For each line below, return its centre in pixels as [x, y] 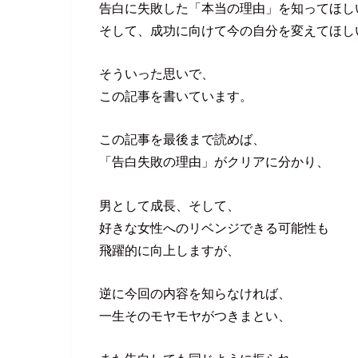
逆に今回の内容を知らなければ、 [195, 294]
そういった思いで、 [157, 73]
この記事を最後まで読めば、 [182, 139]
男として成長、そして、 [169, 205]
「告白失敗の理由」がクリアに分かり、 [214, 162]
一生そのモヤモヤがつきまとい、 [195, 316]
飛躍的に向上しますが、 [169, 250]
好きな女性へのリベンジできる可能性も [214, 227]
